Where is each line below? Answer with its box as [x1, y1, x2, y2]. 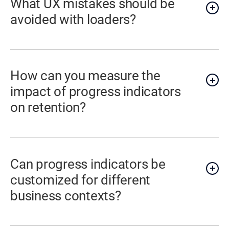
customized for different [10, 172, 151, 188]
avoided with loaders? [10, 11, 136, 27]
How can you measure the [10, 68, 161, 84]
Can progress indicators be [10, 156, 166, 172]
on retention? [10, 100, 86, 116]
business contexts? [10, 188, 121, 203]
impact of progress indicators [10, 84, 181, 100]
